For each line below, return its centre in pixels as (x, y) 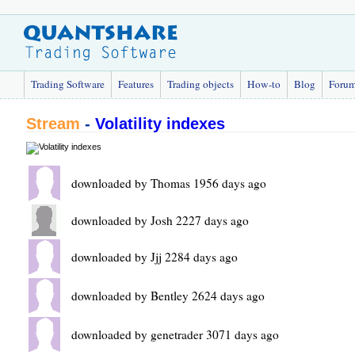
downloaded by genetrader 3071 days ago (175, 334)
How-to (264, 84)
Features (136, 84)
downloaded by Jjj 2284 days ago (155, 257)
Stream (53, 124)
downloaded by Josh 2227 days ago (160, 220)
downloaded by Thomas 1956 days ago (169, 183)
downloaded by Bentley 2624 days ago (168, 296)
